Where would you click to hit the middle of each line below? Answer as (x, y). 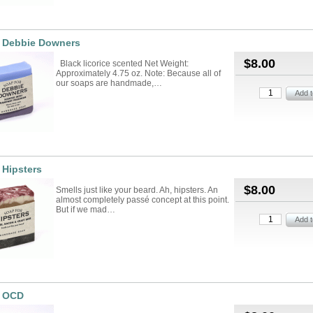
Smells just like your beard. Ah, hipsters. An (137, 190)
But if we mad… (86, 210)
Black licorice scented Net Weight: (122, 64)
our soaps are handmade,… (109, 83)
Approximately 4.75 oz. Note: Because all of (138, 73)
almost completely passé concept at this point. (143, 200)
